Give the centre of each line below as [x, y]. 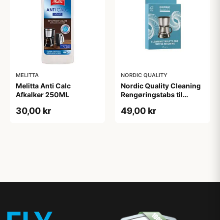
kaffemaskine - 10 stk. [158, 103]
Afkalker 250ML [42, 95]
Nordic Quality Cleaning [161, 86]
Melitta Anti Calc [43, 86]
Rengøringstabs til [152, 95]
